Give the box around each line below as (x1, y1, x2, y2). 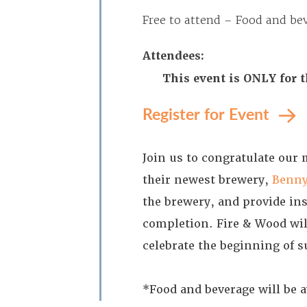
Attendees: (143, 49, 204, 63)
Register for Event (143, 102, 273, 125)
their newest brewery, (143, 173, 272, 187)
